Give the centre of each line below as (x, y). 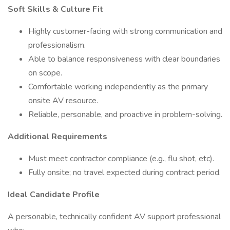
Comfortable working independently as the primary (118, 87)
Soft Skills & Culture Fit (55, 9)
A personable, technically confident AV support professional (114, 217)
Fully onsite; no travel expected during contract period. (124, 172)
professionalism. (57, 45)
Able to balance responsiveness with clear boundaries (124, 59)
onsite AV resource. (63, 101)
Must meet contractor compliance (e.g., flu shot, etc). (121, 159)
